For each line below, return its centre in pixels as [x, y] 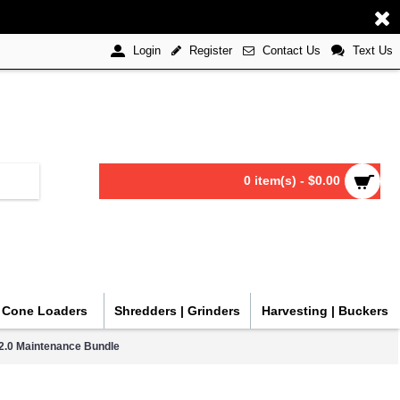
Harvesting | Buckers [325, 311]
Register [211, 50]
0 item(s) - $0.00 [292, 180]
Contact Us [292, 50]
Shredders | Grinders [177, 311]
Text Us [373, 50]
